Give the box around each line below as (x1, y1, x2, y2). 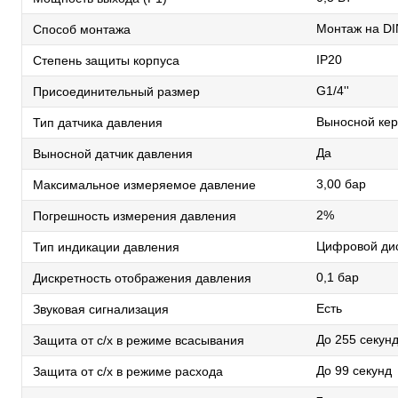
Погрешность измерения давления (33, 208, 236, 223)
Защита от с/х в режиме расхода (33, 363, 223, 378)
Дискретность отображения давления (33, 270, 251, 285)
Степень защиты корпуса (33, 52, 179, 68)
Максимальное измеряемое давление (33, 177, 256, 192)
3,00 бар (316, 177, 366, 191)
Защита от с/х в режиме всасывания (33, 332, 244, 347)
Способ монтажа (33, 21, 131, 36)
